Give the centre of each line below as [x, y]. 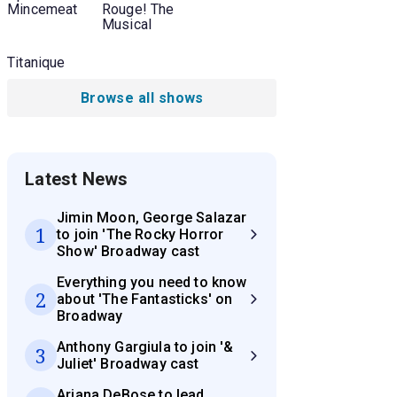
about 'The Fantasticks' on [145, 300]
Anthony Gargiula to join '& [145, 347]
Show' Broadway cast [128, 252]
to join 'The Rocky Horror [140, 235]
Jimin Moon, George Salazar [152, 218]
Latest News [77, 179]
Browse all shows [142, 98]
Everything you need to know [152, 283]
